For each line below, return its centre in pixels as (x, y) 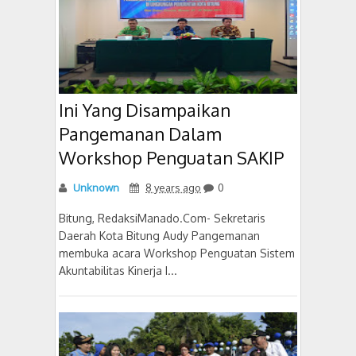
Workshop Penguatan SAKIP (171, 157)
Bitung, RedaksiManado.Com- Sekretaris (162, 218)
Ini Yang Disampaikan (145, 109)
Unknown (95, 187)
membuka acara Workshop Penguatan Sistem (177, 253)
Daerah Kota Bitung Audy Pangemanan (159, 235)
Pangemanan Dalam (140, 133)
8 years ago (173, 187)
